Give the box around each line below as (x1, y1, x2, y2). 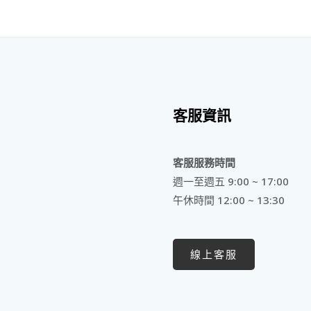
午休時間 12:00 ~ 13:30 (173, 193, 285, 208)
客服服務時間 (173, 155, 235, 170)
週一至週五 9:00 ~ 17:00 (173, 174, 289, 189)
